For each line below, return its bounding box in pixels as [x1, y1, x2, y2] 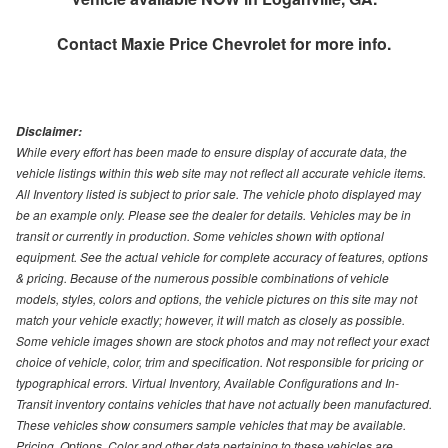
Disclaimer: [16, 122, 82, 140]
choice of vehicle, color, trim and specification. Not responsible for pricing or [16, 352, 423, 370]
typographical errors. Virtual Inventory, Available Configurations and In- [16, 373, 399, 391]
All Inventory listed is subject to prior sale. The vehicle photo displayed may [16, 184, 421, 202]
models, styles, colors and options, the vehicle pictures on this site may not [16, 289, 417, 307]
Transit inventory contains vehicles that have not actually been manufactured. [16, 394, 432, 412]
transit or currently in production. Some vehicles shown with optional [16, 226, 384, 244]
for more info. [286, 31, 391, 55]
